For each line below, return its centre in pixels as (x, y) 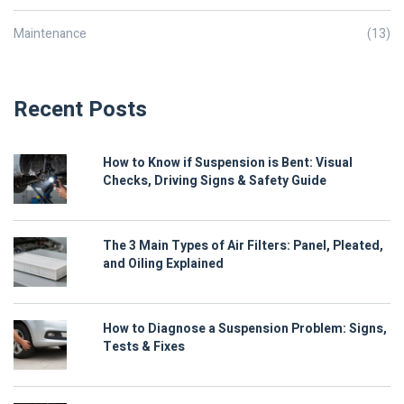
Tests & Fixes (144, 347)
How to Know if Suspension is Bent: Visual (228, 163)
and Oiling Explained (163, 264)
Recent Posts (80, 110)
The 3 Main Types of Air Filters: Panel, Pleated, (243, 246)
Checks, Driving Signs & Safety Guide (215, 181)
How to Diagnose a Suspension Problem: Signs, (245, 329)
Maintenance (50, 34)
